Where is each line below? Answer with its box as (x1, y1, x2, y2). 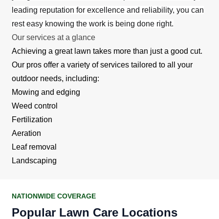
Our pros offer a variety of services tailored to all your (12, 60, 193, 69)
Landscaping (12, 156, 57, 165)
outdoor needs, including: (12, 74, 99, 83)
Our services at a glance (12, 33, 95, 42)
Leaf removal (12, 142, 57, 151)
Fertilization (12, 115, 52, 124)
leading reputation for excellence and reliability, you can (12, 5, 204, 14)
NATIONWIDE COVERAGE (12, 192, 96, 200)
